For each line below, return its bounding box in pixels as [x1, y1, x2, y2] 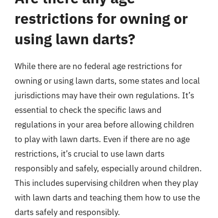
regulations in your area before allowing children [15, 119, 194, 130]
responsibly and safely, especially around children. [15, 163, 202, 174]
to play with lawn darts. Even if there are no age [15, 134, 190, 145]
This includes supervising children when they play [15, 178, 198, 188]
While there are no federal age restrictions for [15, 61, 182, 72]
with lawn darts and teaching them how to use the [15, 192, 200, 203]
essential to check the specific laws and [15, 105, 162, 115]
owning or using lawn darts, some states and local [15, 75, 200, 86]
